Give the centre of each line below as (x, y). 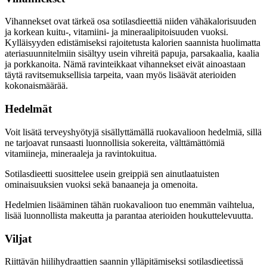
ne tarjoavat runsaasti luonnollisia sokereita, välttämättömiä (115, 142)
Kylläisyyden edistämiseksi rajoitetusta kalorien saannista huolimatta (133, 43)
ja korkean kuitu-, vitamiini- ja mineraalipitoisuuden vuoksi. (117, 32)
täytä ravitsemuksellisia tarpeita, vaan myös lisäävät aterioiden (120, 75)
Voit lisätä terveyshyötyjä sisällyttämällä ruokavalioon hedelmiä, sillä (133, 132)
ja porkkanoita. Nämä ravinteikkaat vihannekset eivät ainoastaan (125, 64)
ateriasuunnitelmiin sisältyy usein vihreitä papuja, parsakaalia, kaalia (132, 54)
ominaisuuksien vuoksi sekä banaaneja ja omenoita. (101, 184)
